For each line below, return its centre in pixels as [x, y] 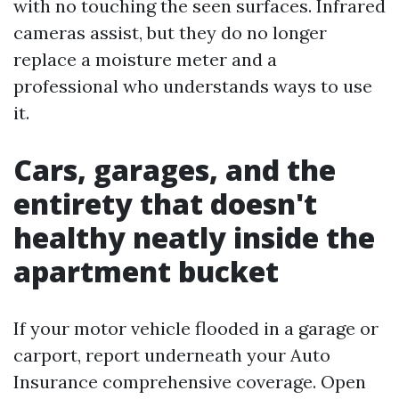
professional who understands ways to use [193, 86]
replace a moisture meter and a [145, 59]
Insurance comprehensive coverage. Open [190, 382]
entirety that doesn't [165, 204]
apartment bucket [146, 271]
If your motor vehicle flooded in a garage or [196, 328]
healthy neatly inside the [194, 237]
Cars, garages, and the [175, 170]
